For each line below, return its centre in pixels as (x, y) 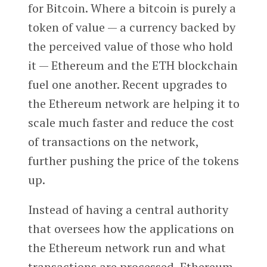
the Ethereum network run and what (127, 248)
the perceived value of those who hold (130, 46)
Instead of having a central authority (128, 210)
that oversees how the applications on (131, 229)
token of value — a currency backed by (131, 27)
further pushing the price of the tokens (133, 161)
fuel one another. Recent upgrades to (127, 85)
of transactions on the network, (113, 142)
